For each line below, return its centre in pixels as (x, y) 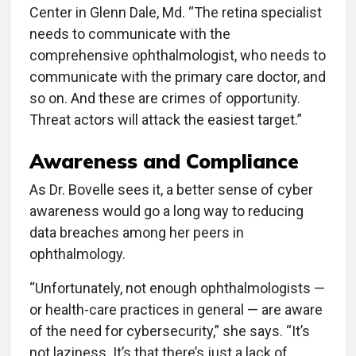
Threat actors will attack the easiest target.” (166, 119)
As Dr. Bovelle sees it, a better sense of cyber (171, 189)
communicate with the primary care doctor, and (178, 76)
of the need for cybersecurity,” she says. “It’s (170, 331)
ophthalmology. (77, 253)
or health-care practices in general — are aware (176, 309)
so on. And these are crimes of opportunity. (165, 98)
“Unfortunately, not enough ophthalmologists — (177, 288)
